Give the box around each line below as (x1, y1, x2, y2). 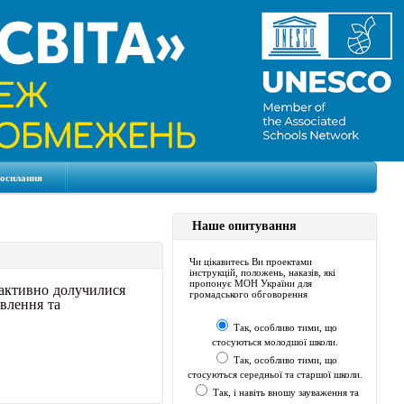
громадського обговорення (189, 288, 308, 299)
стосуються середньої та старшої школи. (187, 368, 363, 380)
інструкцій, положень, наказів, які (189, 266, 335, 278)
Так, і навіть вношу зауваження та (212, 386, 359, 398)
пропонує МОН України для (189, 277, 312, 289)
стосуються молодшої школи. (211, 335, 338, 347)
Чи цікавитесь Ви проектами (189, 255, 312, 267)
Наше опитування (192, 218, 297, 233)
